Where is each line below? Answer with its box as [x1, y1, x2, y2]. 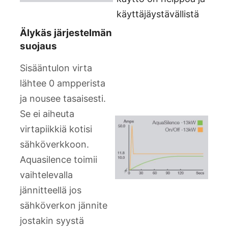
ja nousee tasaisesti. [20, 93, 106, 104]
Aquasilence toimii [20, 154, 97, 165]
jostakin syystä [20, 215, 84, 226]
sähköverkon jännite [20, 199, 107, 211]
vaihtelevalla [20, 169, 73, 180]
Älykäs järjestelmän [20, 27, 112, 39]
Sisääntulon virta [20, 62, 92, 73]
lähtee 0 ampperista [20, 77, 105, 89]
